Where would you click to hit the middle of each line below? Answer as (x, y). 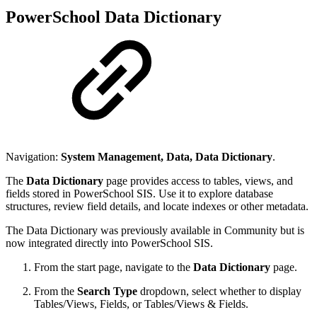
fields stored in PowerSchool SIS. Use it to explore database (139, 194)
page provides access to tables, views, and (198, 181)
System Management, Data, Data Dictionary (167, 157)
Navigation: (33, 157)
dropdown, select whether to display (219, 292)
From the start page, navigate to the (114, 267)
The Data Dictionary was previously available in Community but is (155, 231)
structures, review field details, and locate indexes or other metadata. (157, 207)
